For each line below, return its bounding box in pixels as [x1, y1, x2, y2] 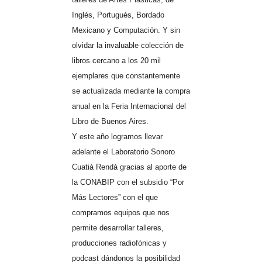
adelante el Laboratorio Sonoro [71, 147, 175, 156]
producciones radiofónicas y [71, 238, 167, 247]
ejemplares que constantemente [71, 71, 180, 80]
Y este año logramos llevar [71, 132, 163, 141]
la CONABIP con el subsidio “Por [71, 177, 184, 187]
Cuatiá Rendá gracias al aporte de [71, 162, 187, 171]
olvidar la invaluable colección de [71, 40, 184, 50]
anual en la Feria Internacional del [71, 101, 186, 111]
